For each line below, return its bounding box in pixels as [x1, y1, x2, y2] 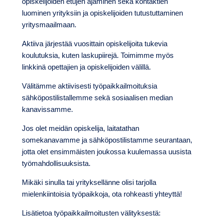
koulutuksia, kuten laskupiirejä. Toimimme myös [21, 51, 174, 59]
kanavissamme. [21, 105, 73, 113]
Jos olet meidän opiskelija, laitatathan [21, 124, 139, 132]
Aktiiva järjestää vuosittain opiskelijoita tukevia [21, 39, 167, 48]
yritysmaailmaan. [21, 20, 76, 29]
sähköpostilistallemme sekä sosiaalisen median [21, 93, 173, 102]
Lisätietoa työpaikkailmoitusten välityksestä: [21, 208, 161, 217]
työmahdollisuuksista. [21, 159, 91, 167]
